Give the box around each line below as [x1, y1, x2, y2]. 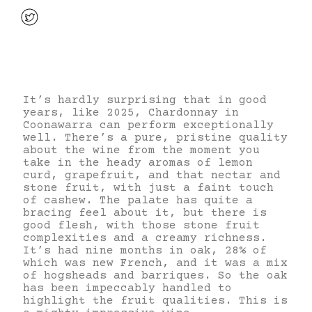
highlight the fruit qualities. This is [23, 294, 288, 307]
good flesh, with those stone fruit [23, 219, 260, 232]
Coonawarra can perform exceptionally [23, 118, 274, 132]
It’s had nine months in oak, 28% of [23, 244, 267, 257]
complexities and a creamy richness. [23, 231, 267, 244]
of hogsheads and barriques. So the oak [23, 269, 288, 282]
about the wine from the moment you [23, 143, 260, 157]
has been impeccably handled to [23, 281, 232, 295]
